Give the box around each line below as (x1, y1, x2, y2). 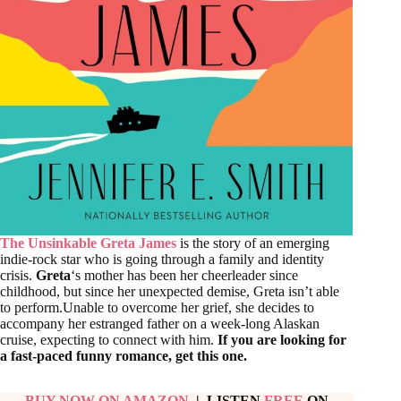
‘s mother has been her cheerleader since (71, 268, 298, 284)
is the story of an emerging (176, 235, 329, 252)
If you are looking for (218, 332, 346, 348)
